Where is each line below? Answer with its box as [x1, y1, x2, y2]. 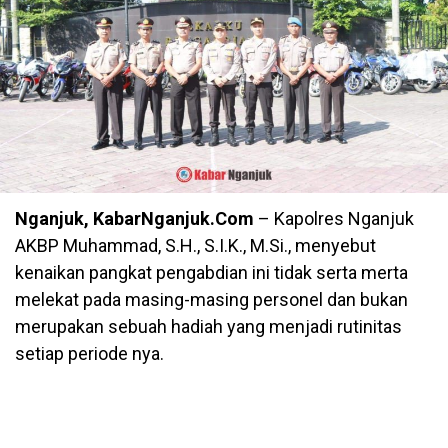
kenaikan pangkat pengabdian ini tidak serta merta [15, 262, 408, 284]
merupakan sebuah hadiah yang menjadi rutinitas [15, 316, 402, 338]
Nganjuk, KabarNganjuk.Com [15, 208, 254, 230]
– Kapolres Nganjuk [254, 208, 414, 230]
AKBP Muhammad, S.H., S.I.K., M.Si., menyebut [15, 235, 376, 257]
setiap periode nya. [15, 343, 164, 365]
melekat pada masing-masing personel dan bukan [15, 289, 408, 311]
